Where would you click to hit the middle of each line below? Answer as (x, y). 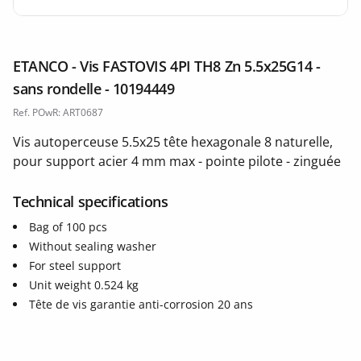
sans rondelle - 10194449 (94, 89)
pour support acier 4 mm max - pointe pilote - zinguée (177, 161)
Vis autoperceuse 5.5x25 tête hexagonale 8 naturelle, (173, 142)
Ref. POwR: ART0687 (58, 112)
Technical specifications (91, 201)
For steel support (75, 266)
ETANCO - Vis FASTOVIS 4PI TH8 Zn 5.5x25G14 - (167, 66)
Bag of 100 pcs (68, 227)
